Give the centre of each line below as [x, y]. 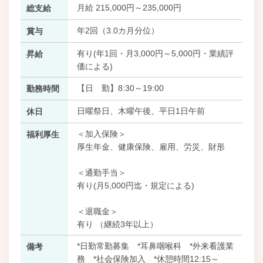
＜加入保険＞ [101, 134]
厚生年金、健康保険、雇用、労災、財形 [151, 146]
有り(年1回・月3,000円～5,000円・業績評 [155, 53]
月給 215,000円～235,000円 [129, 7]
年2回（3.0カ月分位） [118, 30]
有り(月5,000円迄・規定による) [135, 185]
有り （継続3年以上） [117, 224]
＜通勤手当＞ [101, 172]
